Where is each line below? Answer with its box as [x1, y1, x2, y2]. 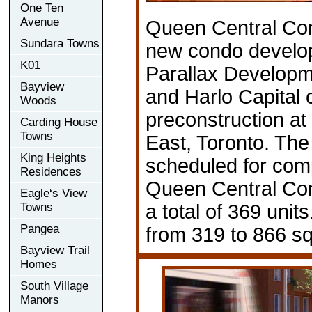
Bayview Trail [20, 243, 90, 257]
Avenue [20, 15, 59, 29]
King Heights [20, 150, 86, 164]
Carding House [20, 115, 97, 129]
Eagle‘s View [20, 186, 87, 200]
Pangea [20, 221, 59, 235]
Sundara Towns [20, 36, 100, 50]
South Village [20, 279, 88, 292]
